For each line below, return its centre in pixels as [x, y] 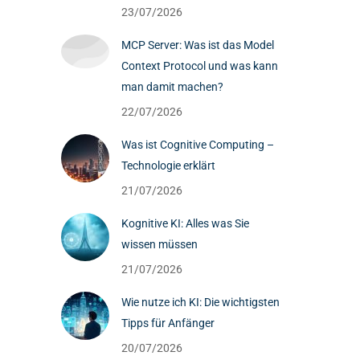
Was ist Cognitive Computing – [198, 145]
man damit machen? [172, 87]
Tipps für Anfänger [168, 323]
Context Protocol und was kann [200, 66]
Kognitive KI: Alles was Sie [185, 223]
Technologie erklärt [168, 166]
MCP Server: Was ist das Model [198, 45]
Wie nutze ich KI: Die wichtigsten [200, 302]
